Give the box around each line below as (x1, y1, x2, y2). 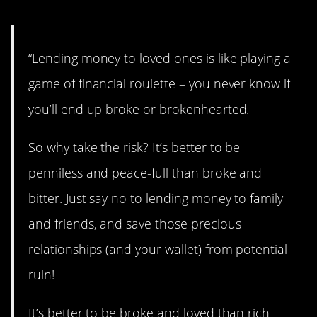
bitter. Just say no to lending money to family (28, 190, 284, 207)
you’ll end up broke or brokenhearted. (28, 100, 250, 117)
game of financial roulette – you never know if (28, 74, 291, 92)
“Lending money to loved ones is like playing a (28, 49, 292, 67)
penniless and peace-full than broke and (28, 164, 263, 182)
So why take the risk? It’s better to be (28, 139, 241, 156)
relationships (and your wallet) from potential (28, 241, 288, 258)
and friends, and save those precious (28, 215, 241, 233)
